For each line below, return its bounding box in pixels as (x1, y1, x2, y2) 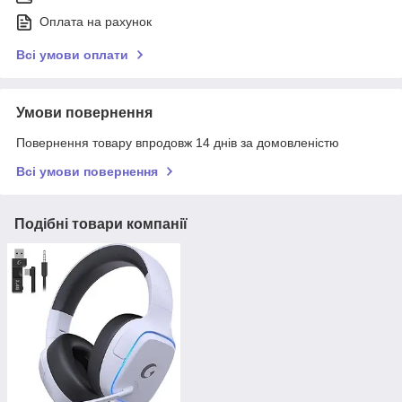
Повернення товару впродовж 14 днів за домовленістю (16, 135, 339, 151)
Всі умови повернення (16, 164, 158, 179)
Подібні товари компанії (14, 216, 188, 232)
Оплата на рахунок (39, 14, 152, 30)
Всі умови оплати (16, 48, 128, 63)
